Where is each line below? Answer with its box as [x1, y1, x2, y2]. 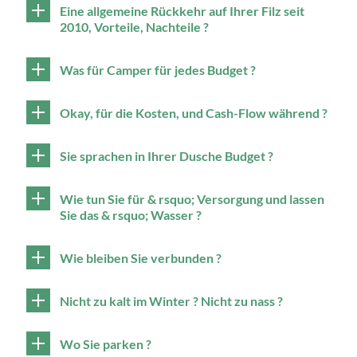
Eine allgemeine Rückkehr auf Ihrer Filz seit [60, 3, 304, 18]
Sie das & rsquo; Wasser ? [60, 207, 202, 222]
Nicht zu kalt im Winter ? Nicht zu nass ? [60, 293, 283, 308]
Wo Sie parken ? [60, 336, 151, 351]
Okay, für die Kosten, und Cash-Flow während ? [60, 105, 328, 120]
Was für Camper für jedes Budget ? [60, 62, 256, 77]
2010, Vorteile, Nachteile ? [60, 19, 209, 34]
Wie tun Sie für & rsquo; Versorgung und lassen [60, 191, 324, 206]
